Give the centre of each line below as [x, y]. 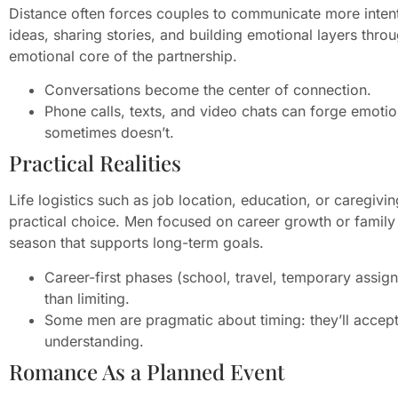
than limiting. [87, 298]
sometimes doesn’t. [109, 133]
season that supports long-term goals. [136, 243]
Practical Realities [95, 163]
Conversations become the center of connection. [208, 90]
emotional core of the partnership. [123, 56]
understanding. [94, 341]
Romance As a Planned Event [147, 371]
